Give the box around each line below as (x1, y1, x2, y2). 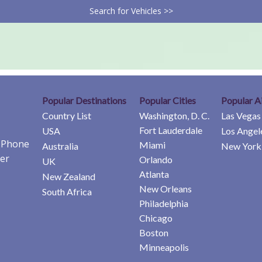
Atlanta (139, 168, 169, 180)
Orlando (139, 153, 173, 165)
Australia (42, 140, 78, 151)
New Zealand (42, 170, 95, 182)
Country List (42, 109, 91, 121)
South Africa (42, 185, 92, 197)
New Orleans (139, 182, 192, 194)
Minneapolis (139, 241, 189, 253)
